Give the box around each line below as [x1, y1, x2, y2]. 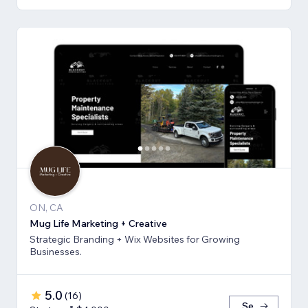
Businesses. [30, 245, 82, 258]
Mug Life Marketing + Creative [30, 217, 167, 230]
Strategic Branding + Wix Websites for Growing [30, 233, 240, 246]
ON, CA [30, 201, 63, 214]
